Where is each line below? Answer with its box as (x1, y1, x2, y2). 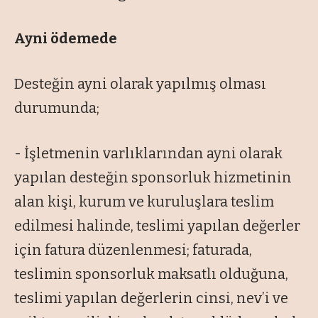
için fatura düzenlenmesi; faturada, (14, 241, 252, 259)
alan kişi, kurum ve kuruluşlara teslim (14, 193, 274, 211)
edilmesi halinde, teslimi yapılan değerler (14, 217, 300, 235)
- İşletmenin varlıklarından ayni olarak (14, 145, 283, 163)
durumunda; (14, 99, 99, 117)
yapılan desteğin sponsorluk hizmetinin (14, 169, 292, 187)
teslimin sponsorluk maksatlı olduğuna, (14, 265, 288, 283)
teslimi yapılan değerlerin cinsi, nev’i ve (14, 290, 288, 307)
